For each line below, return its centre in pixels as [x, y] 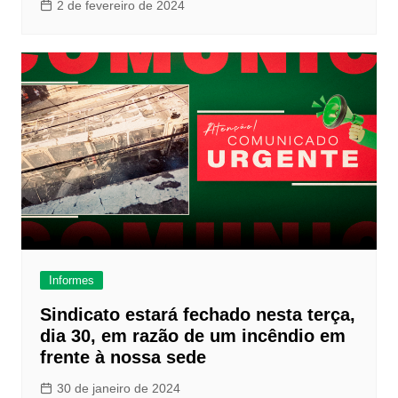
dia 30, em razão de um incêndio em [192, 336]
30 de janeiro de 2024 [118, 389]
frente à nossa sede [123, 358]
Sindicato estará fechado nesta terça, [197, 315]
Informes [71, 281]
